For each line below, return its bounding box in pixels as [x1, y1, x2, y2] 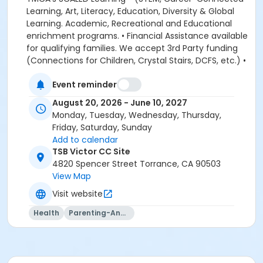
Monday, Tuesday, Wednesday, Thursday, [52, 109, 221, 122]
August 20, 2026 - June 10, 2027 [52, 97, 187, 109]
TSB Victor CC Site [52, 146, 130, 158]
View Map [52, 170, 91, 183]
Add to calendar [52, 134, 118, 146]
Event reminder [52, 78, 117, 90]
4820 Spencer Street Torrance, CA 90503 [52, 158, 221, 170]
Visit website [52, 187, 103, 200]
